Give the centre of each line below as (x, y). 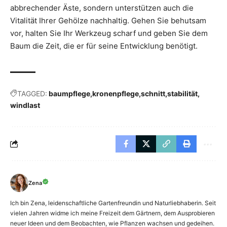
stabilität (182, 93)
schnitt (153, 93)
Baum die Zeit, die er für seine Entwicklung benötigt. (104, 46)
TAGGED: (32, 93)
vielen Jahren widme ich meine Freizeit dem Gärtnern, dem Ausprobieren (112, 213)
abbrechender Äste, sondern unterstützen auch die (102, 8)
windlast (25, 105)
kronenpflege (116, 93)
